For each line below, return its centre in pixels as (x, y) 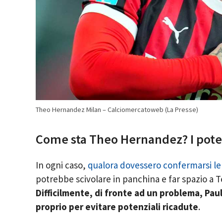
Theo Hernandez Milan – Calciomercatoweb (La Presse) (117, 109)
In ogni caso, (62, 165)
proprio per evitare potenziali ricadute (117, 207)
